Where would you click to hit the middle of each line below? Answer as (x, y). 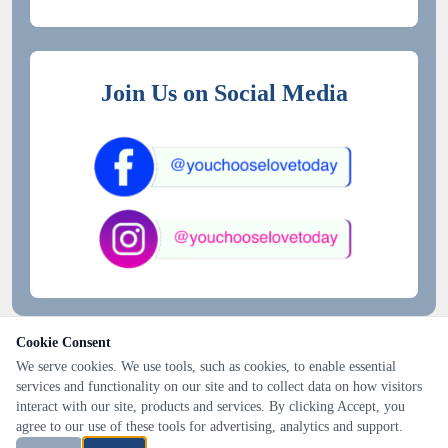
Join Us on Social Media (224, 93)
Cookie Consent (63, 342)
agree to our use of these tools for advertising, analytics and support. (209, 426)
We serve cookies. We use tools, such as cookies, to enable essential (206, 366)
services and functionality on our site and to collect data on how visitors (219, 386)
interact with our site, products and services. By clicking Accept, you (210, 406)
